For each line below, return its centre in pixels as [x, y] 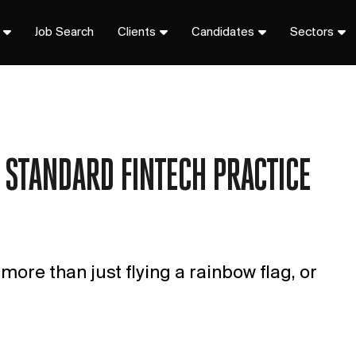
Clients [136, 33]
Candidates [222, 33]
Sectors [311, 33]
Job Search [64, 33]
